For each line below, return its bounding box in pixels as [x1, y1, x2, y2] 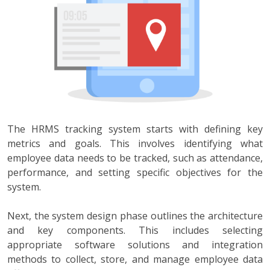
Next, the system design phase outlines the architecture [7, 209, 263, 222]
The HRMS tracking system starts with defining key [7, 122, 263, 136]
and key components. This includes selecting [7, 223, 263, 237]
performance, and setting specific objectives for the [7, 165, 263, 179]
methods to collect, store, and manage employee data [7, 252, 263, 266]
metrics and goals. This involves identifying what [7, 136, 263, 150]
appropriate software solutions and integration [7, 237, 263, 251]
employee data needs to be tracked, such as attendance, [7, 151, 263, 165]
